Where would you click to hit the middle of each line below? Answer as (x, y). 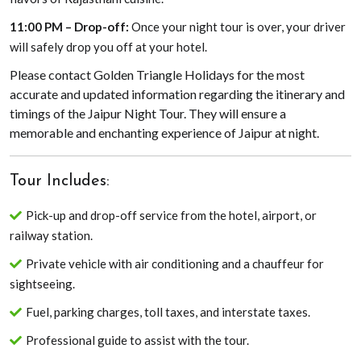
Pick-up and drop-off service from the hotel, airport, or (171, 215)
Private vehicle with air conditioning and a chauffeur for (175, 263)
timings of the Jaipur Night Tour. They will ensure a (148, 113)
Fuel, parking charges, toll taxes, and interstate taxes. (168, 312)
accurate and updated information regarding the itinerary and (177, 94)
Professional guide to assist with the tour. (137, 340)
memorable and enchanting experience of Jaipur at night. (164, 133)
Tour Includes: (60, 181)
